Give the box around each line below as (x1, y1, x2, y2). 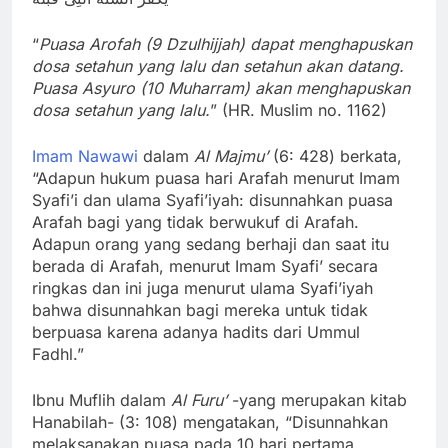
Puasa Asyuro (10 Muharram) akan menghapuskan (32, 77, 410, 98)
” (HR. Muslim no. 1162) (210, 99, 387, 120)
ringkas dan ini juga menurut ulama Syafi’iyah (32, 277, 373, 298)
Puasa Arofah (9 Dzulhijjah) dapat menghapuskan (39, 33, 412, 54)
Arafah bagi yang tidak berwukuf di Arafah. (32, 211, 359, 232)
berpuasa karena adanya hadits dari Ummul (32, 321, 360, 342)
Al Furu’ (171, 389, 227, 410)
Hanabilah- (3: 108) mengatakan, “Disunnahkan (32, 411, 388, 432)
